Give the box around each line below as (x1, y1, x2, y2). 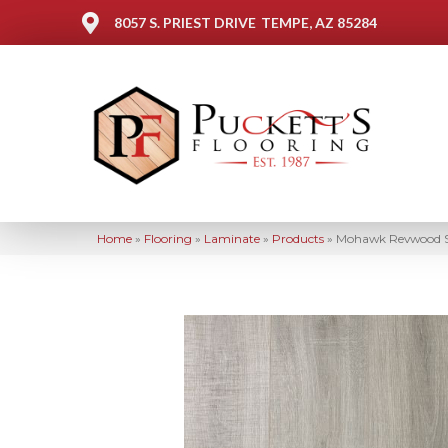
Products (272, 230, 324, 246)
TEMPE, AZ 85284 (261, 14, 377, 31)
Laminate (204, 230, 260, 246)
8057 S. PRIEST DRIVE (114, 14, 256, 31)
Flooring (144, 230, 192, 246)
